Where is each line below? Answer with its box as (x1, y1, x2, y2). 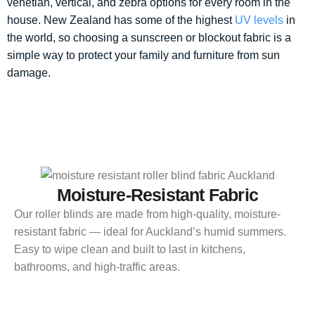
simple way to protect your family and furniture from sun (7, 49, 280, 62)
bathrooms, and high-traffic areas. (14, 260, 180, 273)
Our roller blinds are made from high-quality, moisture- (14, 207, 281, 220)
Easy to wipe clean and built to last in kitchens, (14, 243, 245, 255)
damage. (7, 67, 51, 79)
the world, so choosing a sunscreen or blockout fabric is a (7, 32, 291, 44)
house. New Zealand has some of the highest (7, 14, 235, 27)
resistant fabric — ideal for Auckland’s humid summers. (14, 225, 286, 238)
